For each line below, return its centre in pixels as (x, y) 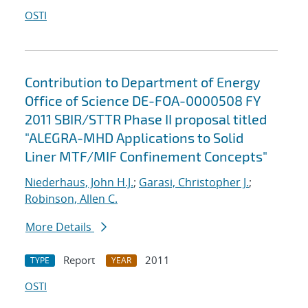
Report (79, 260)
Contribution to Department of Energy (143, 82)
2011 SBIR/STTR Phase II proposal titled (146, 119)
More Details (60, 227)
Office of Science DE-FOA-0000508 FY (142, 101)
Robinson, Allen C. (71, 199)
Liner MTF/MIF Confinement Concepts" (146, 156)
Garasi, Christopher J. (194, 183)
